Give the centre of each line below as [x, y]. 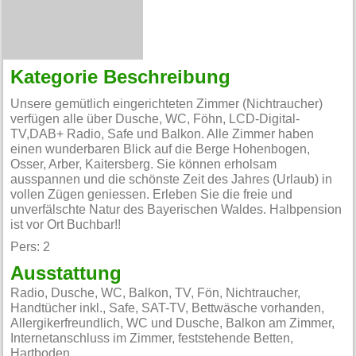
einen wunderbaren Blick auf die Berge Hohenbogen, [161, 150]
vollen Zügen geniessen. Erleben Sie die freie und [152, 195]
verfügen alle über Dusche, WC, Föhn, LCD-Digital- [155, 120]
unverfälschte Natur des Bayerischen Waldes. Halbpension [176, 210]
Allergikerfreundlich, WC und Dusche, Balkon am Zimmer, [173, 323]
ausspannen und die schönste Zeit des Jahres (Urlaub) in [172, 180]
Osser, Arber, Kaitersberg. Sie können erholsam [144, 165]
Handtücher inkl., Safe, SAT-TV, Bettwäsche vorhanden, [168, 308]
